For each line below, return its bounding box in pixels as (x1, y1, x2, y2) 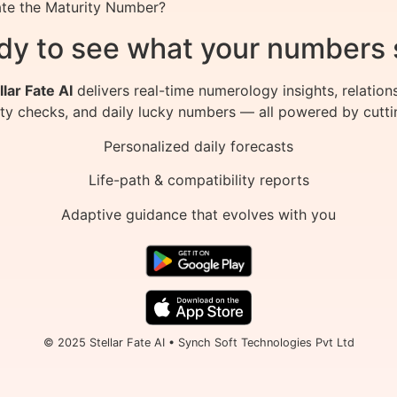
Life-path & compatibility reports (88, 171, 309, 190)
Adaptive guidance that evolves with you (61, 205, 336, 223)
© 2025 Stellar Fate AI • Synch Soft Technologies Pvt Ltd (43, 335, 354, 349)
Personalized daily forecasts (104, 136, 293, 155)
